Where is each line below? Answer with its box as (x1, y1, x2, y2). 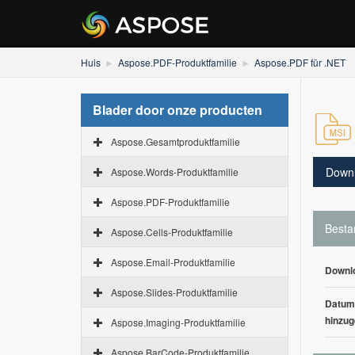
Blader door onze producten (93, 101, 262, 119)
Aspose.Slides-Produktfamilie (111, 285, 238, 299)
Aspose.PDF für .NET (254, 55, 345, 69)
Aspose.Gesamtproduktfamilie (111, 135, 240, 148)
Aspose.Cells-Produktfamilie (111, 225, 233, 239)
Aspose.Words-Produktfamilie (111, 165, 239, 178)
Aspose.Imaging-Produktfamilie (111, 315, 246, 329)
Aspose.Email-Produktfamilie (111, 255, 235, 269)
